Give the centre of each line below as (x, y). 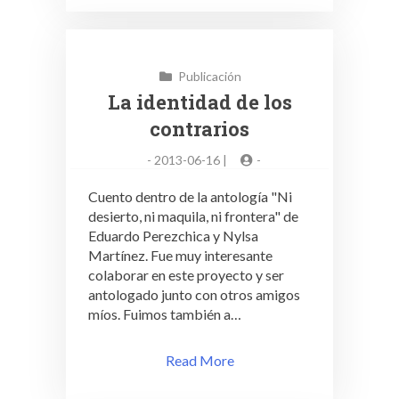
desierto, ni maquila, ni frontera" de (193, 216)
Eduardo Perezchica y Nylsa (173, 236)
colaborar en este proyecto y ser (186, 275)
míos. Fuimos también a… (165, 314)
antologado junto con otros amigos (194, 294)
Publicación (209, 76)
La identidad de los (199, 102)
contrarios (199, 129)
